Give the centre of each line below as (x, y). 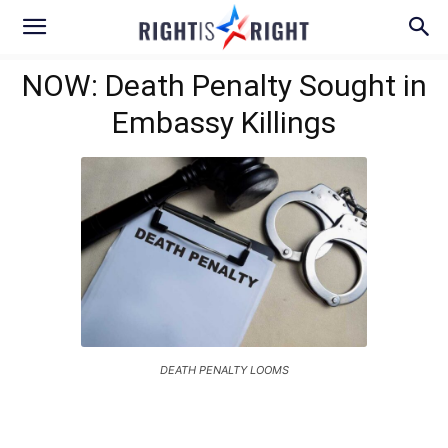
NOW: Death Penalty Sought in (224, 85)
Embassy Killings (224, 122)
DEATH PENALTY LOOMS (224, 370)
